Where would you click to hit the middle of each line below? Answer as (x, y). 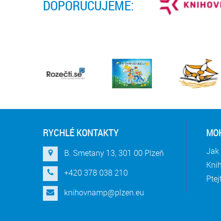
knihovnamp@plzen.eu (104, 193)
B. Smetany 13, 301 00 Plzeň (114, 153)
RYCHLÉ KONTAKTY (81, 133)
